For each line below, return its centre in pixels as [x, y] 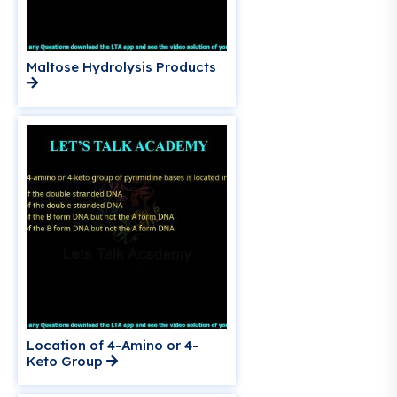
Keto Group [66, 362]
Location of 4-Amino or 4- [113, 346]
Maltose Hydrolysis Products [121, 67]
